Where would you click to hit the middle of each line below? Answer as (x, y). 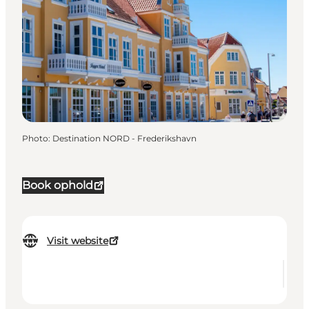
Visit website (78, 241)
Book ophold (58, 186)
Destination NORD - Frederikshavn (124, 139)
